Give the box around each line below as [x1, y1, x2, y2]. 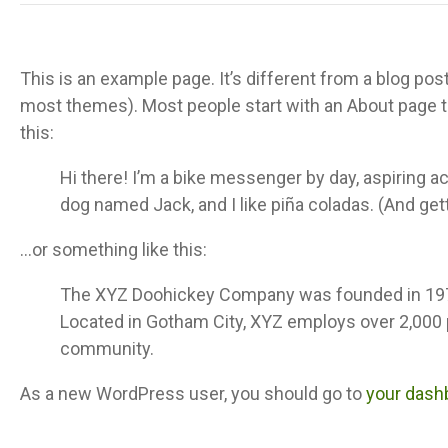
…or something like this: [20, 239, 207, 260]
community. [60, 338, 154, 359]
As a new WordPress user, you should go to [20, 383, 366, 404]
